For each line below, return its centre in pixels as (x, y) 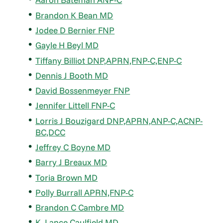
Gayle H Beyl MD (67, 45)
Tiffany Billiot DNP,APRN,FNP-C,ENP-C (109, 60)
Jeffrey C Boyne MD (73, 147)
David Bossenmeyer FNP (83, 91)
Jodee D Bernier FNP (75, 30)
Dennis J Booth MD (72, 75)
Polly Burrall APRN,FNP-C (85, 192)
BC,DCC (51, 132)
